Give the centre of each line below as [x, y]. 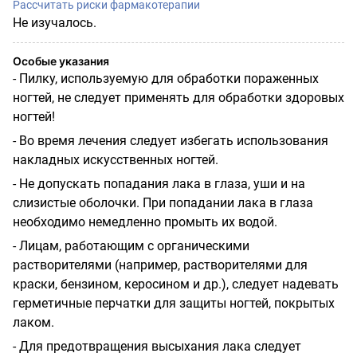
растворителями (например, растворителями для [160, 265]
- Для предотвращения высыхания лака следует [157, 346]
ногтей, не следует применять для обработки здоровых [178, 97]
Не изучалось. [55, 22]
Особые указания [61, 61]
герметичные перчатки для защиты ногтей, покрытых [174, 303]
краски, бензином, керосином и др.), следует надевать [176, 284]
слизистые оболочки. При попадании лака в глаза [163, 202]
